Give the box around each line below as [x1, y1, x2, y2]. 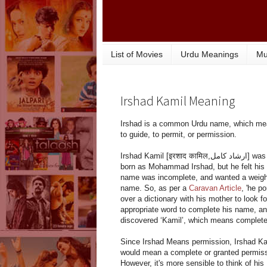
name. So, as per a [120, 184, 189, 193]
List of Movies [111, 49, 163, 60]
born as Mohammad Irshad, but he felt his [120, 162, 265, 172]
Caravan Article [189, 184, 241, 193]
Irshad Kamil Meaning [120, 92, 235, 110]
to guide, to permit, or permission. [120, 130, 237, 139]
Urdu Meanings [181, 49, 238, 60]
